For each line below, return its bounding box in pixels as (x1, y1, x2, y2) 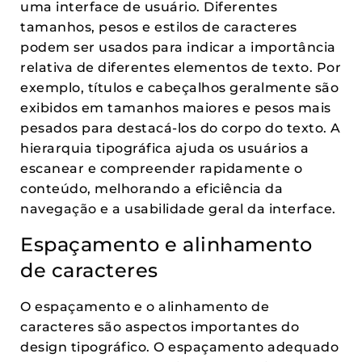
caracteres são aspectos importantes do (20, 319, 299, 335)
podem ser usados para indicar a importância (20, 40, 336, 55)
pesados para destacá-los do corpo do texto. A (20, 120, 341, 136)
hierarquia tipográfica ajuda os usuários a (20, 141, 309, 156)
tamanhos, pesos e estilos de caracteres (20, 19, 297, 35)
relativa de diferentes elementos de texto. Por (20, 60, 341, 75)
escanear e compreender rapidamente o (20, 161, 302, 176)
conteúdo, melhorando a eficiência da (20, 181, 283, 196)
